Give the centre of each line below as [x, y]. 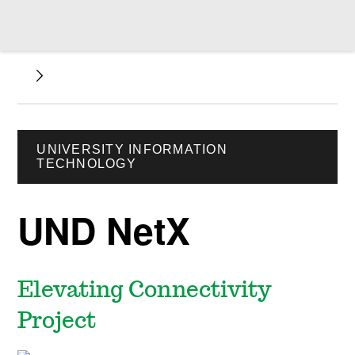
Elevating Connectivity [145, 291]
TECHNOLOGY [86, 164]
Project [57, 322]
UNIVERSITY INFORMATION [132, 149]
